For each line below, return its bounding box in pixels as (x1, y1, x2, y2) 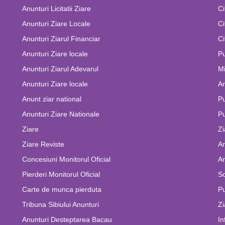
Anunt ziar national (22, 95, 81, 103)
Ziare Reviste (22, 140, 64, 148)
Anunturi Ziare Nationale (22, 110, 99, 118)
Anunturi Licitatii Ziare (22, 5, 91, 13)
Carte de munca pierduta (22, 185, 101, 193)
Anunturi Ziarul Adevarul (22, 65, 98, 73)
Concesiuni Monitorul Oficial (22, 155, 110, 163)
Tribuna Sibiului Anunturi (22, 200, 99, 208)
